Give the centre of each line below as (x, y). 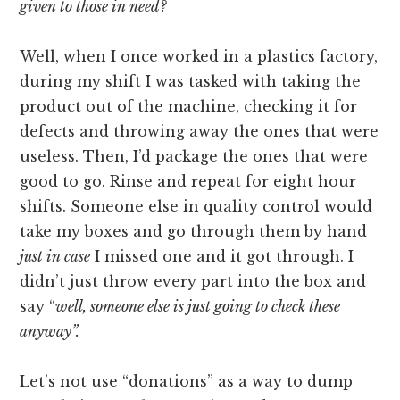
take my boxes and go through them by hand (194, 232)
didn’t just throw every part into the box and (193, 282)
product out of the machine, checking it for (189, 107)
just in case (55, 257)
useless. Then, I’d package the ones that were (194, 157)
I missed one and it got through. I (222, 257)
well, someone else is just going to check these (198, 307)
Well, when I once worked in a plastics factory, (199, 57)
